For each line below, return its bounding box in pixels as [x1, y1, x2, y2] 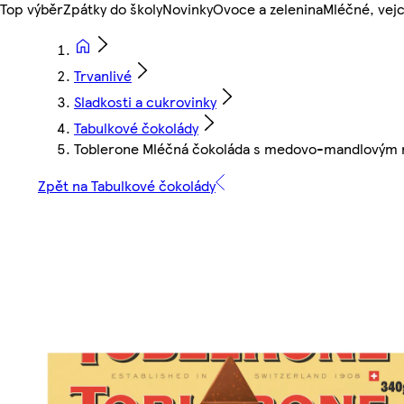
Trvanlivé [74, 65, 132, 87]
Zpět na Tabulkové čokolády [38, 175, 216, 197]
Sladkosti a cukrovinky [74, 91, 216, 113]
